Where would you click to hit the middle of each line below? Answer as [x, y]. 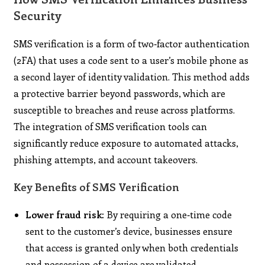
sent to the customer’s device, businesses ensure [129, 231]
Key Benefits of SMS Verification [97, 187]
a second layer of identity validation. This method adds [132, 76]
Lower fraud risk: [65, 214]
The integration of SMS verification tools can [111, 126]
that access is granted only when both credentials [132, 247]
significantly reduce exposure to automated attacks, [126, 143]
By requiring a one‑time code [168, 214]
